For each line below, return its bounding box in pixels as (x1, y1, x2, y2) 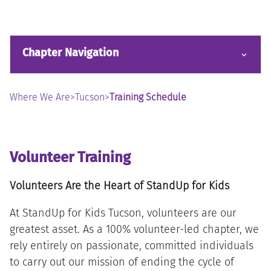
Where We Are (9, 91, 70, 103)
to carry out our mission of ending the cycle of (9, 255, 234, 269)
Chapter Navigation (22, 46, 119, 60)
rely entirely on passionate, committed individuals (9, 239, 253, 253)
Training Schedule (109, 91, 186, 103)
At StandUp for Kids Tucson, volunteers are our (9, 206, 237, 220)
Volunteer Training (9, 149, 131, 166)
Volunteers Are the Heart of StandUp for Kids (9, 179, 229, 193)
